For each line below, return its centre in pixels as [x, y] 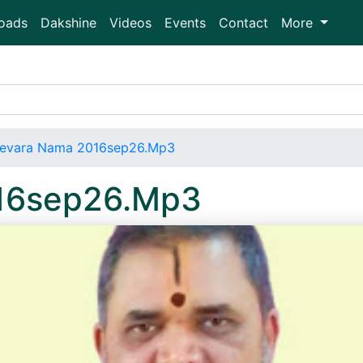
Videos [130, 23]
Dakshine [68, 23]
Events [185, 23]
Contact [243, 23]
